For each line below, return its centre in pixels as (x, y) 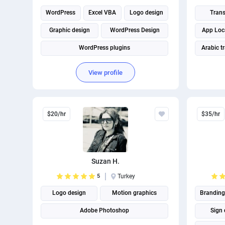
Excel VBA (102, 13)
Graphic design (69, 30)
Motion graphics (134, 193)
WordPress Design (135, 30)
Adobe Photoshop (104, 210)
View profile (106, 72)
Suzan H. (106, 161)
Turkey (127, 176)
